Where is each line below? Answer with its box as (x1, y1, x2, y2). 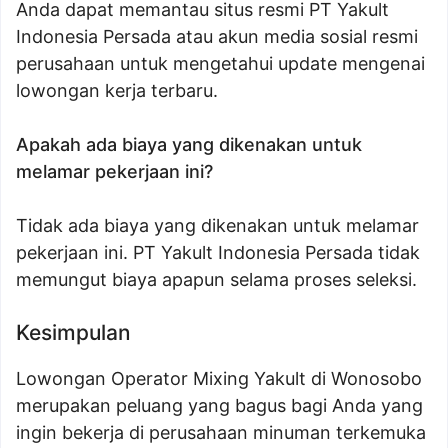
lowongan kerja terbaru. (16, 80, 218, 101)
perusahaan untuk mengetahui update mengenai (16, 53, 425, 74)
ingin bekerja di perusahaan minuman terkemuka (16, 422, 426, 443)
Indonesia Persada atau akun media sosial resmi (16, 26, 418, 47)
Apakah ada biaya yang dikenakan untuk (16, 134, 362, 155)
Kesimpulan (16, 320, 131, 345)
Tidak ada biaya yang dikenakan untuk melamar (16, 215, 419, 236)
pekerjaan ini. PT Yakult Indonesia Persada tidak (16, 242, 420, 263)
